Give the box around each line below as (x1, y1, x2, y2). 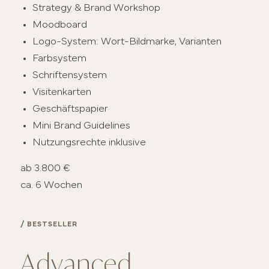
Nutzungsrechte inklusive (32, 138, 147, 147)
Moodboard (32, 20, 88, 29)
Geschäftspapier (32, 104, 109, 113)
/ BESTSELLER (20, 222, 78, 228)
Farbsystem (32, 53, 87, 63)
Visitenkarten (32, 87, 92, 97)
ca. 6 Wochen (20, 180, 83, 190)
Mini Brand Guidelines (32, 121, 131, 130)
